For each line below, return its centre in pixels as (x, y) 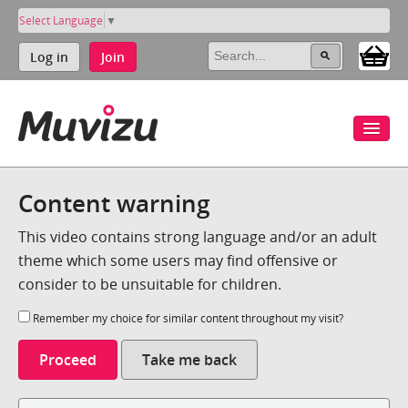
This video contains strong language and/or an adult (198, 236)
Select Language (61, 20)
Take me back (189, 359)
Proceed (68, 359)
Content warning (114, 203)
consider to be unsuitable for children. (150, 284)
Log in (49, 56)
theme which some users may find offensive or (178, 260)
